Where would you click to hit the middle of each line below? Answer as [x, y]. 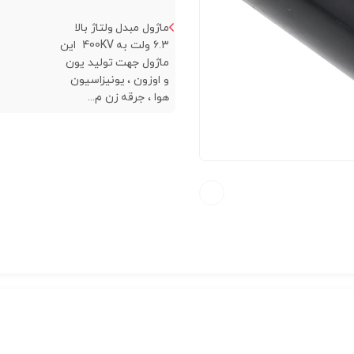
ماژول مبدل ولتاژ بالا [121, 28]
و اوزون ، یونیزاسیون [119, 80]
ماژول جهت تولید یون [117, 62]
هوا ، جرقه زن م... [128, 97]
